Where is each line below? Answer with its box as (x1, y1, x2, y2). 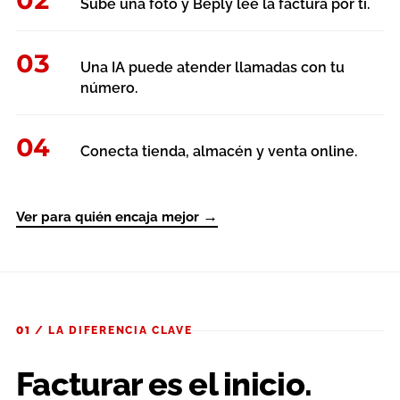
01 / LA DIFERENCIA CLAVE (16, 323, 193, 337)
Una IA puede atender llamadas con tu (80, 58, 345, 76)
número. (80, 79, 137, 96)
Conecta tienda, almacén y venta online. (80, 142, 357, 160)
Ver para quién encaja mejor (16, 208, 203, 225)
